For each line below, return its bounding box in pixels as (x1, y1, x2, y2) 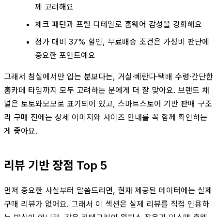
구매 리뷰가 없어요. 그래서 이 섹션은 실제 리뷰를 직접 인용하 (4, 199, 209, 209)
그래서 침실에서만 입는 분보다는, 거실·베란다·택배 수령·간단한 (4, 71, 213, 81)
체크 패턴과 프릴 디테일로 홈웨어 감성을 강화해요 (35, 19, 202, 29)
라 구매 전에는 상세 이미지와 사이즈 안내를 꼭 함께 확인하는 (4, 112, 207, 122)
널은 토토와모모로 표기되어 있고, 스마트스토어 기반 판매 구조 (4, 98, 212, 108)
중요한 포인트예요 (35, 50, 95, 60)
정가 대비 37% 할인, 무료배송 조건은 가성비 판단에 (35, 36, 209, 46)
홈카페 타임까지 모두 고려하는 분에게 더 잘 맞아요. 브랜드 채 (4, 85, 209, 95)
